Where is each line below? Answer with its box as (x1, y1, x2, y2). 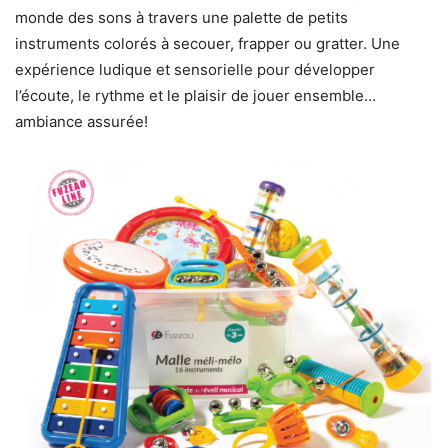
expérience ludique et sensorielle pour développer (15, 60, 375, 80)
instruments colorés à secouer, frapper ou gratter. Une (15, 34, 400, 54)
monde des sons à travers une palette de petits (15, 8, 348, 28)
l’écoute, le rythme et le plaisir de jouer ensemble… (15, 86, 376, 106)
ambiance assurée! (15, 112, 148, 132)
